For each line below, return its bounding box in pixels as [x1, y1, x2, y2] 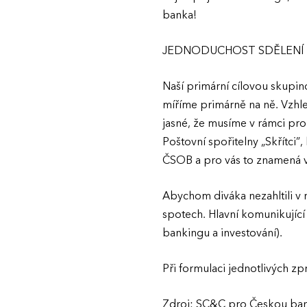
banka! [162, 8, 197, 23]
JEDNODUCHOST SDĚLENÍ [162, 43, 304, 58]
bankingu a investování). [162, 225, 282, 241]
